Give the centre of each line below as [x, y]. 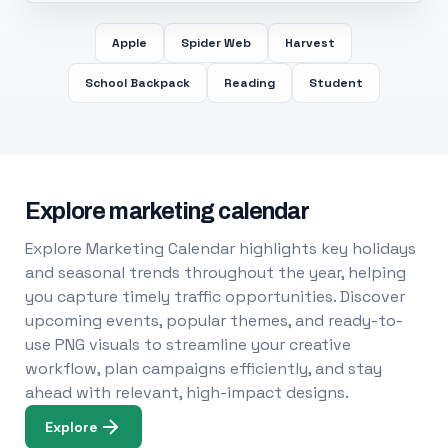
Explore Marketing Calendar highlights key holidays [220, 248]
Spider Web [216, 43]
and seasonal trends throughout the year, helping [215, 272]
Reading [249, 83]
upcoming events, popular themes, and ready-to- [213, 320]
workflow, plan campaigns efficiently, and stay [203, 368]
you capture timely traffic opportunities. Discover [214, 296]
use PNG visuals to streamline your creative [187, 344]
